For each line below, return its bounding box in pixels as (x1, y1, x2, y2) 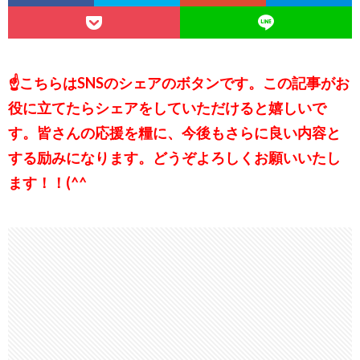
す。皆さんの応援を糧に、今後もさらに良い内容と (8, 124, 341, 141)
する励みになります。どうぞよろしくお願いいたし (8, 149, 341, 166)
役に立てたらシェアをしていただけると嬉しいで (8, 99, 326, 117)
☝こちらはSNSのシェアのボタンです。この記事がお (8, 74, 350, 92)
